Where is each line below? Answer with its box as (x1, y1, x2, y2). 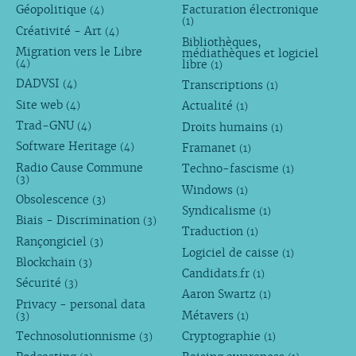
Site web (15, 97, 66, 112)
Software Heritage (15, 139, 120, 154)
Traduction (182, 224, 247, 239)
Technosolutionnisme (15, 328, 139, 343)
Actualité (182, 99, 237, 114)
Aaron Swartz (182, 287, 260, 302)
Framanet (182, 141, 240, 156)
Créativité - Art (15, 23, 105, 38)
